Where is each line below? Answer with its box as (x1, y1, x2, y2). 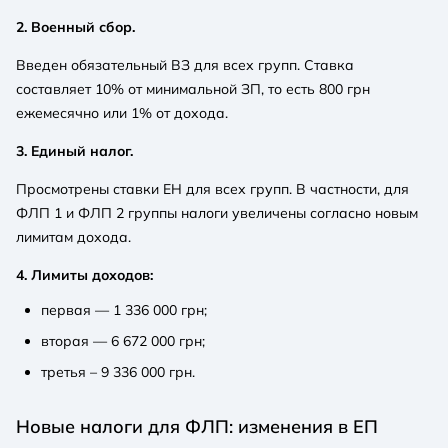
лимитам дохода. (16, 227, 131, 246)
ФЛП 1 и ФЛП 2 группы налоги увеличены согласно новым (16, 203, 418, 222)
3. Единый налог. (16, 141, 133, 160)
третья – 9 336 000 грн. (41, 362, 195, 381)
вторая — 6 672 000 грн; (41, 331, 205, 350)
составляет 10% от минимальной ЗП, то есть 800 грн (16, 79, 370, 98)
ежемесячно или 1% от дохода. (16, 103, 228, 122)
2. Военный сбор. (16, 17, 135, 36)
